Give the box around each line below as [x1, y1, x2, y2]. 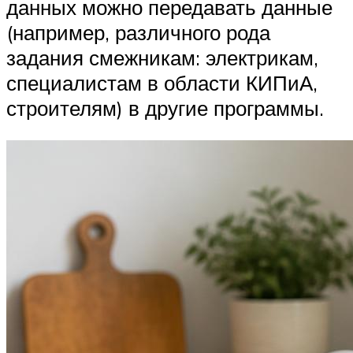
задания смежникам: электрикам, [6, 44, 318, 70]
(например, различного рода [6, 19, 270, 45]
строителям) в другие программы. [6, 95, 324, 121]
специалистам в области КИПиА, [6, 69, 318, 95]
